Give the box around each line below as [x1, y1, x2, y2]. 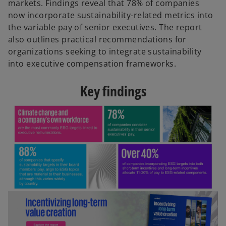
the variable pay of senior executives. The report [8, 22, 202, 33]
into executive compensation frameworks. [8, 58, 177, 69]
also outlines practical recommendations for [8, 34, 187, 45]
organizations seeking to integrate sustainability [8, 46, 202, 57]
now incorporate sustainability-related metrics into [8, 10, 213, 21]
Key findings [80, 81, 146, 100]
